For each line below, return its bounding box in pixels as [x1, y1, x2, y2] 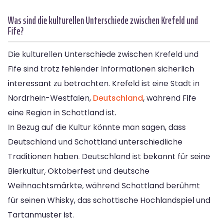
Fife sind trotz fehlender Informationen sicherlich [8, 63, 194, 74]
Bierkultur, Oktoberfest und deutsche [8, 165, 149, 177]
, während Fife [143, 92, 196, 104]
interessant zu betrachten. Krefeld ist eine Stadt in [8, 77, 200, 89]
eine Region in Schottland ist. [8, 107, 116, 118]
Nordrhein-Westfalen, [8, 92, 93, 104]
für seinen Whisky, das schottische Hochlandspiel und [8, 194, 210, 206]
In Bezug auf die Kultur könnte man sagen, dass [8, 121, 186, 133]
